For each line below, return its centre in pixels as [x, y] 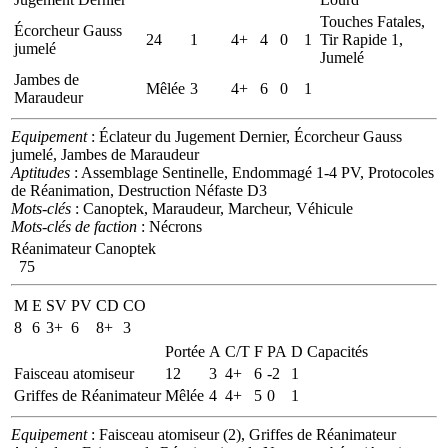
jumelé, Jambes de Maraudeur [105, 154]
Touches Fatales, [372, 21]
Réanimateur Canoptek [83, 248]
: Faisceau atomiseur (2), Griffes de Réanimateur [241, 434]
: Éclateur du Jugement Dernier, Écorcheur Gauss [244, 136]
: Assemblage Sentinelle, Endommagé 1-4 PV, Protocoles [252, 172]
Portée [185, 351]
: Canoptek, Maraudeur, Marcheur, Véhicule [212, 208]
